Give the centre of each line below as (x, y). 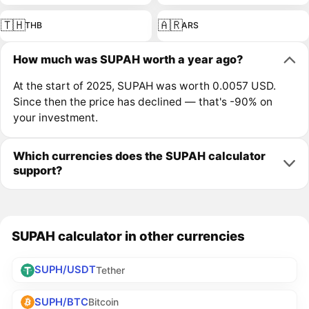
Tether (111, 270)
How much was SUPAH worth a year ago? (128, 59)
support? (37, 171)
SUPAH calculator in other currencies (129, 236)
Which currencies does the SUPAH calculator (139, 156)
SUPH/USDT (66, 270)
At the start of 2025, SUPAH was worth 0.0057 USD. (144, 86)
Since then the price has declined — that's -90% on (142, 101)
